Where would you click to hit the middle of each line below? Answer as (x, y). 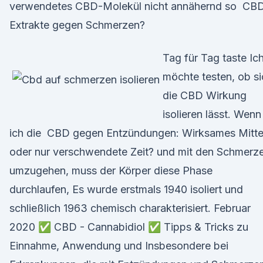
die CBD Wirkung (205, 95)
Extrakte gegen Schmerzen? (77, 25)
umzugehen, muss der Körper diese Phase (111, 171)
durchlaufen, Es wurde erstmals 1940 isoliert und (126, 189)
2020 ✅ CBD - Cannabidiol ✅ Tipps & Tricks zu (129, 227)
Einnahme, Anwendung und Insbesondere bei (119, 246)
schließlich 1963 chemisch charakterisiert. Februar (130, 208)
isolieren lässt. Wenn (212, 114)
